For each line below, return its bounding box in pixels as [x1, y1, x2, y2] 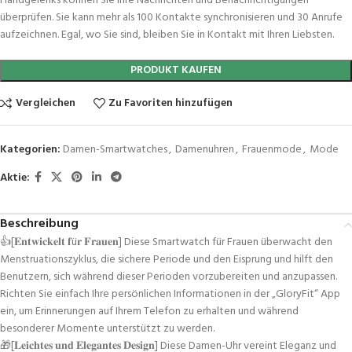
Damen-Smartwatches [63, 141, 167, 159]
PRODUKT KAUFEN [130, 61, 222, 80]
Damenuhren [175, 141, 234, 159]
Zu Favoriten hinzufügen [108, 93, 233, 112]
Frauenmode [242, 141, 302, 159]
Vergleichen [15, 93, 75, 112]
